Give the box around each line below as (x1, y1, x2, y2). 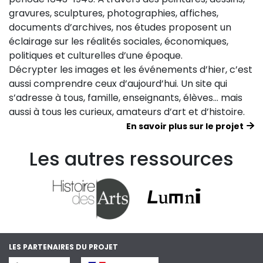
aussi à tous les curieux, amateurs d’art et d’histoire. (9, 105, 245, 119)
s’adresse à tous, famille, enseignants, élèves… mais (9, 91, 242, 105)
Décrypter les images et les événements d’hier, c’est (9, 63, 252, 77)
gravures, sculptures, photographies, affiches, (9, 6, 218, 21)
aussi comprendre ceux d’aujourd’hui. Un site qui (9, 77, 227, 91)
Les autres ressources (29, 146, 234, 173)
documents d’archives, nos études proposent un (9, 21, 231, 35)
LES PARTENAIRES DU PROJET (9, 242, 118, 252)
